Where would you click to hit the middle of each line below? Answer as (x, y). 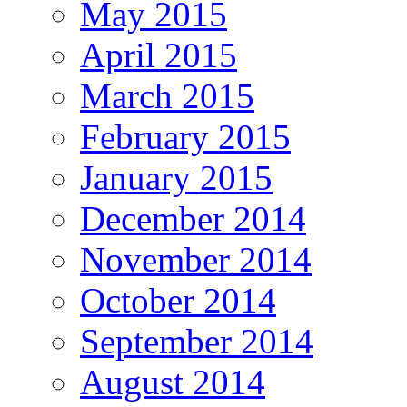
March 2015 (167, 96)
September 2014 (197, 342)
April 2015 (159, 55)
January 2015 (176, 178)
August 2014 (173, 382)
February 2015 (185, 137)
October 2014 (178, 301)
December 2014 (193, 219)
